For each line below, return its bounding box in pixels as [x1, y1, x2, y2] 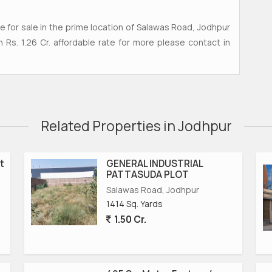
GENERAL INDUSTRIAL [106, 157, 203, 170]
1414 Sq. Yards [106, 198, 163, 209]
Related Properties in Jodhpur [40, 117, 232, 135]
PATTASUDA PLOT [106, 168, 189, 181]
